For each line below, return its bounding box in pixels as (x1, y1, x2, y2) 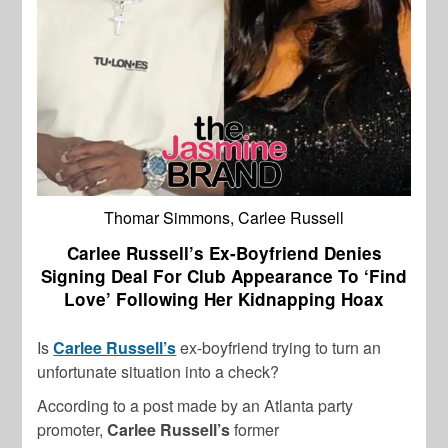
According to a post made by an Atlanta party (37, 394, 354, 418)
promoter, (37, 418, 108, 442)
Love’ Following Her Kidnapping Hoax (64, 287, 384, 312)
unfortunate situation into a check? (37, 360, 280, 384)
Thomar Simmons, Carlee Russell (104, 206, 344, 230)
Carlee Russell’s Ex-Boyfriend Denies (66, 241, 382, 266)
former (230, 418, 280, 442)
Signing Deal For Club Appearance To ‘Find (41, 264, 407, 289)
